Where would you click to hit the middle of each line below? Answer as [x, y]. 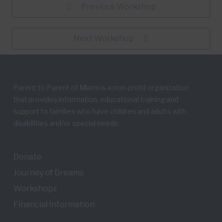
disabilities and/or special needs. [66, 123]
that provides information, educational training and [96, 99]
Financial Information [54, 204]
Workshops [35, 189]
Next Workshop [104, 38]
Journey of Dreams [48, 173]
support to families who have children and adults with [100, 111]
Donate [27, 157]
